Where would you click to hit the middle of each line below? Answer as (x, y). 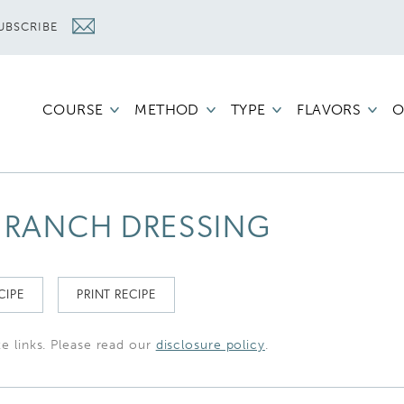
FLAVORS (329, 110)
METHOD (167, 110)
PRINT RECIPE (116, 295)
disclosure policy (210, 344)
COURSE (73, 110)
